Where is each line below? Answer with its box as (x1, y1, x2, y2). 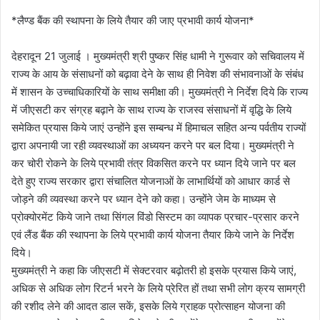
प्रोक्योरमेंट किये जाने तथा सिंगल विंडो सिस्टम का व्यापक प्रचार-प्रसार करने (11, 209, 299, 224)
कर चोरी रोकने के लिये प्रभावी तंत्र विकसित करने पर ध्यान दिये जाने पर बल (11, 156, 296, 170)
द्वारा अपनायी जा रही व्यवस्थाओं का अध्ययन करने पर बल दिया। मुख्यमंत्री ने (11, 138, 294, 152)
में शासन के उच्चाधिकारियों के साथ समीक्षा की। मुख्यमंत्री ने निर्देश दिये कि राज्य (11, 84, 308, 99)
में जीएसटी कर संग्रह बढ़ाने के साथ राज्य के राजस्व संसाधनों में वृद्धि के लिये (11, 102, 291, 116)
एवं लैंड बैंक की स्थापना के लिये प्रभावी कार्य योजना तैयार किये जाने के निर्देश (11, 227, 294, 241)
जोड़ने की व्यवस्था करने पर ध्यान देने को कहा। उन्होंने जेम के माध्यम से (11, 191, 276, 206)
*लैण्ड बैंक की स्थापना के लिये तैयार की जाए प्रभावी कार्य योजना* (11, 13, 254, 27)
